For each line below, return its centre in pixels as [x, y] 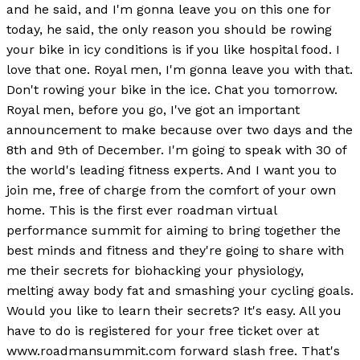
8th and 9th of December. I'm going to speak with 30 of [176, 150]
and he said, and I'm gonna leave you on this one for [169, 10]
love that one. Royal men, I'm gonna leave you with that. [180, 70]
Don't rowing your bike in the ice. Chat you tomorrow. [172, 90]
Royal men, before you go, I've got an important [153, 110]
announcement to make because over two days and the [180, 130]
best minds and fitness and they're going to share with [175, 251]
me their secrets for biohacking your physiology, [155, 271]
